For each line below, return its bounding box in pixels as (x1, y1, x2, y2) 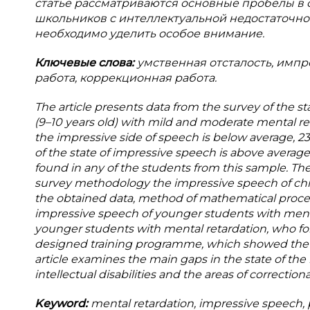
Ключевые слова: (35, 56, 137, 69)
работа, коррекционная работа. (35, 71, 217, 84)
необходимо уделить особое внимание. (35, 27, 264, 40)
